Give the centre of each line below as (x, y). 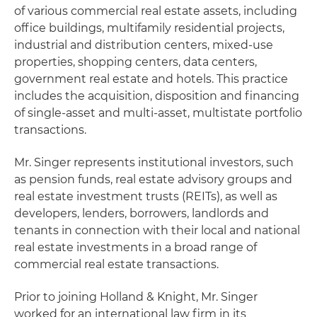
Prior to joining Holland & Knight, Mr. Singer (136, 297)
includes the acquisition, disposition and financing (157, 96)
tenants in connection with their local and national (157, 230)
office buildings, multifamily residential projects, (149, 28)
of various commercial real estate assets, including (156, 11)
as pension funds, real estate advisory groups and (153, 179)
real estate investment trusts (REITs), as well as (146, 196)
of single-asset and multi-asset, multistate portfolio (158, 113)
